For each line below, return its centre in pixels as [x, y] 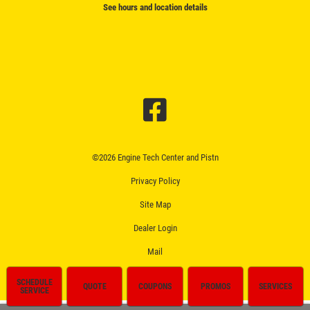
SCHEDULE [34, 282]
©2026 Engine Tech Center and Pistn [155, 157]
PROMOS [215, 286]
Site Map [155, 204]
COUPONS [155, 286]
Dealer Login [155, 228]
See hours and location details [155, 7]
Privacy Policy [155, 181]
